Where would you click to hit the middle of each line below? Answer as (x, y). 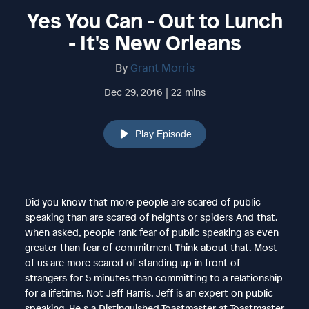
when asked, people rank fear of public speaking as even (151, 232)
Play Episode (163, 133)
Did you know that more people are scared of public (142, 201)
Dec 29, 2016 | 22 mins (154, 92)
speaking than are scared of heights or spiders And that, (151, 217)
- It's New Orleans (154, 42)
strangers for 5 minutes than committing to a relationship (153, 277)
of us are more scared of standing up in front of (132, 262)
